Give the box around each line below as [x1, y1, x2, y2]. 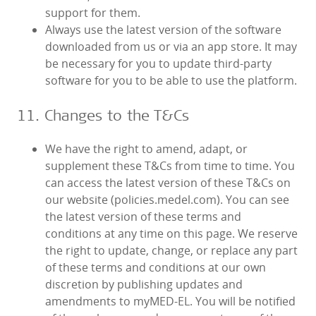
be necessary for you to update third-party [45, 56, 272, 72]
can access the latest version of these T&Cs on [45, 175, 291, 191]
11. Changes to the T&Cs [17, 105, 189, 125]
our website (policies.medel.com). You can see [45, 192, 289, 208]
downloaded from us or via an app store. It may [45, 39, 297, 55]
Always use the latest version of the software [45, 22, 281, 38]
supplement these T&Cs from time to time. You [45, 158, 295, 174]
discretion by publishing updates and [45, 276, 243, 293]
